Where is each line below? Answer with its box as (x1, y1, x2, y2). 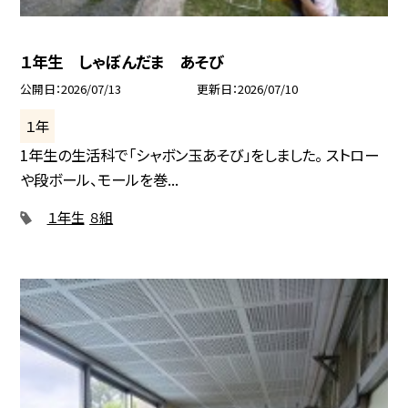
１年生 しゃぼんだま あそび (20, 49, 224, 73)
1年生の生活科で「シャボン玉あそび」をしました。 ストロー (20, 143, 380, 166)
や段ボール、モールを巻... (20, 168, 179, 190)
